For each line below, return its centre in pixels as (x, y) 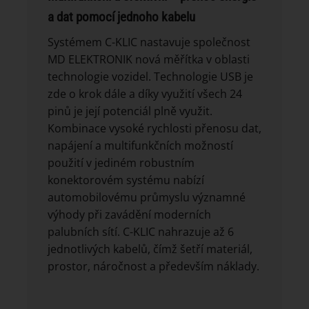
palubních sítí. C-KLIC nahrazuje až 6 (141, 232)
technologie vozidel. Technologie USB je (150, 77)
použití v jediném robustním (121, 163)
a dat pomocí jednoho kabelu (121, 17)
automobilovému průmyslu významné (147, 198)
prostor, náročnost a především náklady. (153, 267)
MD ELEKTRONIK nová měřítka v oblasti (149, 60)
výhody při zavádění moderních (129, 215)
